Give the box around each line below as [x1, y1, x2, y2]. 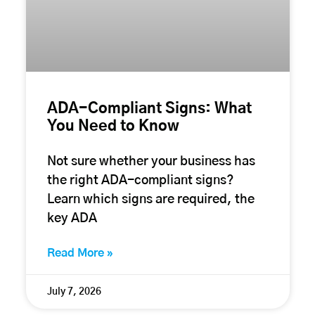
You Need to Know [46, 118, 179, 134]
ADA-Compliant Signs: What [46, 101, 252, 116]
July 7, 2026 [46, 286, 101, 297]
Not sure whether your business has [46, 155, 255, 168]
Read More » [46, 247, 113, 259]
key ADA [46, 212, 97, 225]
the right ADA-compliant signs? [46, 174, 234, 187]
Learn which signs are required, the [46, 193, 255, 206]
